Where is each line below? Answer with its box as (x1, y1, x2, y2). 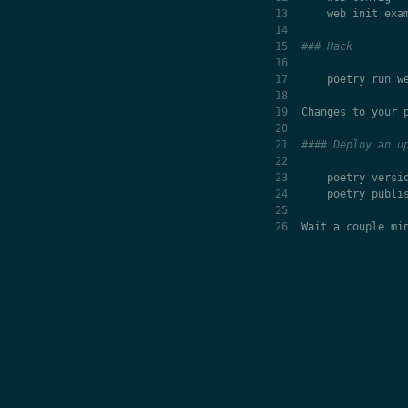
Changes (301, 106, 346, 119)
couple (345, 220, 384, 234)
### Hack (301, 40, 352, 54)
